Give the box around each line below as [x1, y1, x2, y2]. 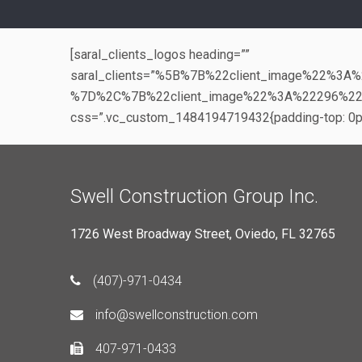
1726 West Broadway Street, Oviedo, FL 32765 [70, 225, 335, 242]
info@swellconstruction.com [95, 306, 258, 322]
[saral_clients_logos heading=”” [70, 46, 250, 62]
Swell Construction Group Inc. [70, 184, 318, 208]
